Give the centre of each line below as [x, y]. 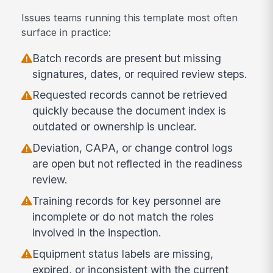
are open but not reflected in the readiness [138, 164]
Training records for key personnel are [127, 201]
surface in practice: [66, 33]
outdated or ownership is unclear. [115, 127]
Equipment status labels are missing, [123, 253]
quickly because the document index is [129, 111]
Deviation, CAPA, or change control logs [133, 148]
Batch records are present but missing [127, 58]
